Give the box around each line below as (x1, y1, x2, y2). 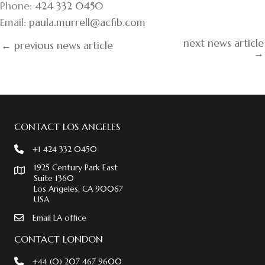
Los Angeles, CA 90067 (34, 183, 123, 195)
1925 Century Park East (34, 162, 118, 173)
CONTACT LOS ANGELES (14, 121, 120, 133)
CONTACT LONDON (14, 233, 103, 245)
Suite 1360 (34, 173, 74, 184)
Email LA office (33, 212, 86, 224)
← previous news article (1, 38, 113, 52)
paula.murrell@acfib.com (29, 16, 146, 30)
